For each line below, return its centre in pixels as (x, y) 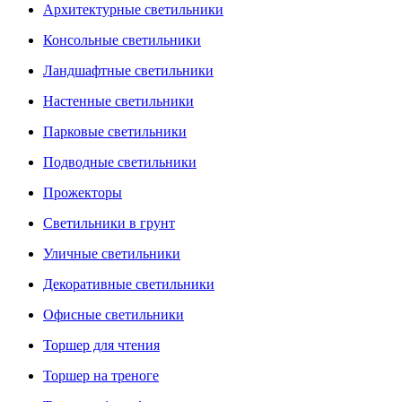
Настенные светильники (118, 101)
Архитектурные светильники (133, 9)
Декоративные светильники (129, 284)
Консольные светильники (122, 40)
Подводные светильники (120, 162)
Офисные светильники (114, 315)
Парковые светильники (115, 131)
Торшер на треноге (101, 376)
